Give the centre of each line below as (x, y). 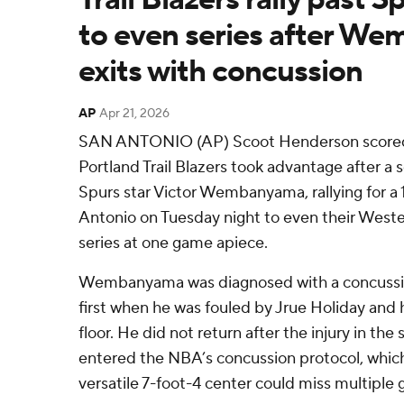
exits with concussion (220, 72)
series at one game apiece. (173, 243)
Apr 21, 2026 (134, 114)
